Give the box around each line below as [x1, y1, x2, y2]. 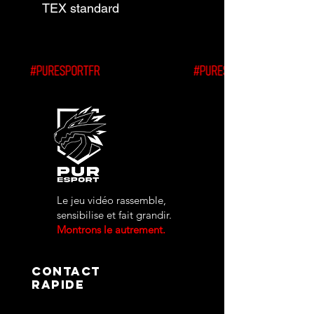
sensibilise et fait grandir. [57, 208, 172, 221]
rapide [32, 277, 84, 292]
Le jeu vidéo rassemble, [57, 193, 166, 207]
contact [32, 264, 101, 279]
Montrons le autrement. [57, 223, 165, 236]
